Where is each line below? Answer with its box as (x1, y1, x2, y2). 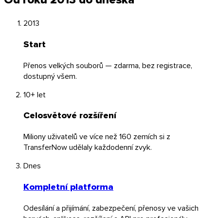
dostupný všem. (23, 70, 77, 81)
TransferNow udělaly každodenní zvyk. (23, 142, 152, 153)
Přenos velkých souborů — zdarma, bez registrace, (23, 59, 192, 71)
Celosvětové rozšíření (23, 109, 116, 122)
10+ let (23, 89, 46, 100)
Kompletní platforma (23, 180, 113, 193)
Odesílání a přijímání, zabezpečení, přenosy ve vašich (23, 202, 199, 213)
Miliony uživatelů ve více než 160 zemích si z (23, 131, 170, 142)
